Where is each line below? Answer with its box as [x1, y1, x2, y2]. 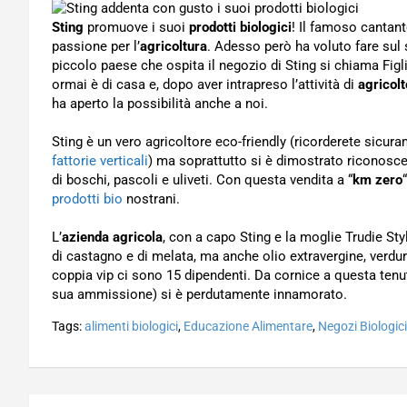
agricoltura [140, 38, 207, 55]
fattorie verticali [52, 153, 148, 169]
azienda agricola [62, 229, 163, 245]
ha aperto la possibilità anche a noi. [52, 95, 268, 112]
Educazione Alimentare [184, 319, 313, 333]
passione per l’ [52, 38, 140, 55]
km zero [352, 172, 402, 188]
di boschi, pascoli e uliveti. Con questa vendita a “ [52, 172, 352, 188]
